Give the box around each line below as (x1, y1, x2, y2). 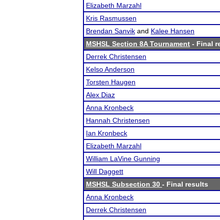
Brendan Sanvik (86, 27, 135, 35)
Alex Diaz (86, 91, 115, 99)
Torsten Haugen (86, 78, 136, 86)
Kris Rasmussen (86, 14, 137, 22)
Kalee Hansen (151, 27, 194, 35)
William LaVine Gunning (86, 155, 160, 163)
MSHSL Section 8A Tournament (86, 40, 190, 48)
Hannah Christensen (86, 116, 150, 124)
